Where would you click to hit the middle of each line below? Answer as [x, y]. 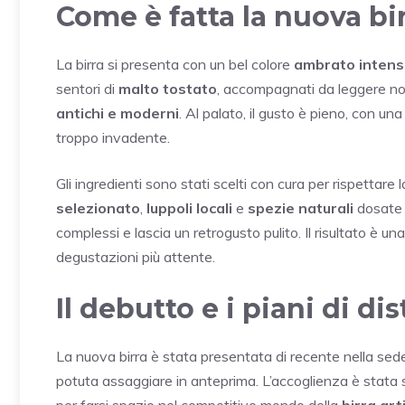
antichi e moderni [118, 113]
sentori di [87, 88]
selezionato [98, 207]
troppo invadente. [113, 137]
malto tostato [168, 88]
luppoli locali [189, 207]
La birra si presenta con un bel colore [175, 64]
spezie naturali [301, 207]
